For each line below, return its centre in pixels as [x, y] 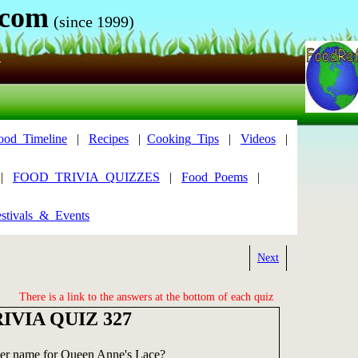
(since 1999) [93, 22]
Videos [258, 139]
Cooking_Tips [183, 139]
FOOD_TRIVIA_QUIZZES [86, 177]
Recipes [109, 139]
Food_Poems [215, 177]
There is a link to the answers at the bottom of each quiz [146, 297]
